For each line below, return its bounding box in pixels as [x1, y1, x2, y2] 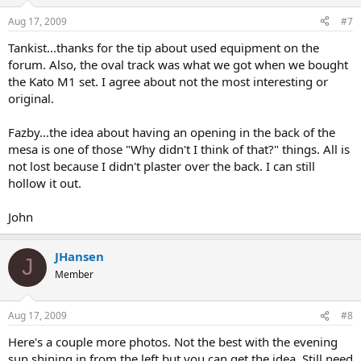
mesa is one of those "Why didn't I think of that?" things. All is [8, 140, 350, 157]
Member [55, 267, 93, 281]
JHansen [55, 247, 104, 264]
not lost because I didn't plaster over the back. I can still [8, 157, 315, 174]
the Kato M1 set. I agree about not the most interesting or [8, 73, 328, 89]
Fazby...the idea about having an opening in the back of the [8, 123, 335, 140]
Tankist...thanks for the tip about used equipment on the [8, 39, 319, 56]
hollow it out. [8, 174, 81, 191]
